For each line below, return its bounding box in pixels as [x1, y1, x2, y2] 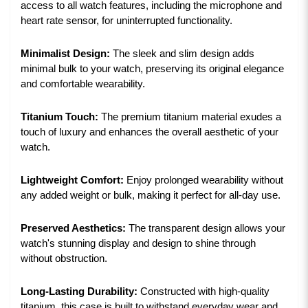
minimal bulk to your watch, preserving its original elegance [21, 63, 284, 75]
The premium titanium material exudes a [98, 111, 281, 123]
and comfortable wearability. [21, 78, 145, 90]
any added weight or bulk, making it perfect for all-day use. [21, 190, 280, 201]
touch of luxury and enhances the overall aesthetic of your [21, 126, 278, 138]
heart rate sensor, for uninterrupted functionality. [21, 15, 232, 27]
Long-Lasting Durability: [21, 286, 137, 298]
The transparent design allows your [126, 223, 285, 234]
